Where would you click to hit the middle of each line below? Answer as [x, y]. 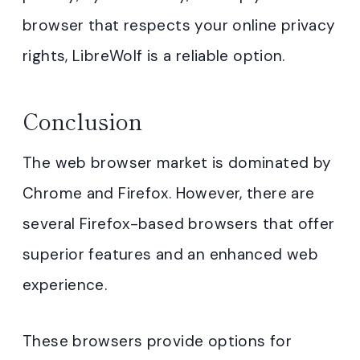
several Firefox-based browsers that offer [179, 223]
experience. [65, 284]
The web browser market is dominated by [177, 162]
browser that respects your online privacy [179, 25]
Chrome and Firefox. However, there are [169, 193]
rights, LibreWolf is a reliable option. [154, 55]
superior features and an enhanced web [171, 254]
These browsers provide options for [157, 341]
